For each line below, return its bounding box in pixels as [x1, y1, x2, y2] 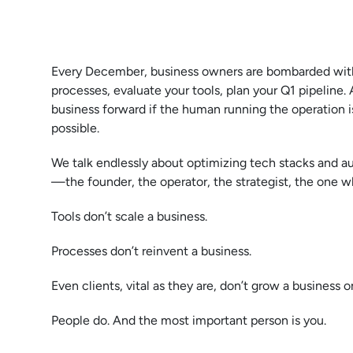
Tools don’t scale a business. [50, 208, 207, 224]
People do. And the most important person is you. [50, 312, 326, 328]
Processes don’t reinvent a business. [50, 243, 251, 258]
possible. [50, 120, 99, 136]
